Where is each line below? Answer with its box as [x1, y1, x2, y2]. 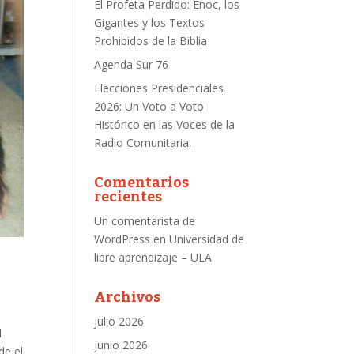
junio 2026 [94, 337, 149, 352]
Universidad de [169, 232, 245, 247]
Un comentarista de [94, 213, 196, 228]
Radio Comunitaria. [94, 135, 192, 150]
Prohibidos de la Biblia [94, 33, 208, 48]
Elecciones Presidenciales [94, 81, 224, 96]
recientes [94, 188, 163, 205]
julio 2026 [94, 314, 145, 329]
